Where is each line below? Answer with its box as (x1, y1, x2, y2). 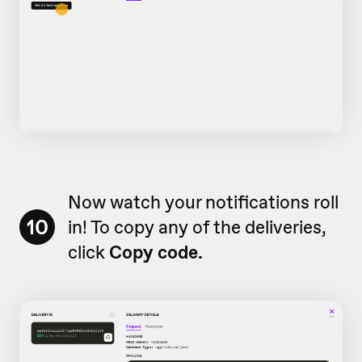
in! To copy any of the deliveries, (68, 214, 326, 239)
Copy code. (109, 239, 203, 264)
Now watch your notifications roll (68, 189, 339, 214)
